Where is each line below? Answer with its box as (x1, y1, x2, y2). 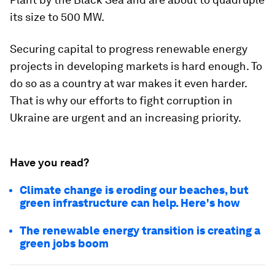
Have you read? (10, 156, 89, 169)
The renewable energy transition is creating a (20, 224, 260, 237)
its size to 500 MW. (10, 10, 104, 23)
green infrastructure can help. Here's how (20, 196, 240, 209)
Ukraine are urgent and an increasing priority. (10, 111, 241, 124)
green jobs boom (20, 237, 109, 250)
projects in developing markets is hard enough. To (10, 60, 262, 72)
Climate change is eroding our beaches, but (20, 184, 249, 196)
